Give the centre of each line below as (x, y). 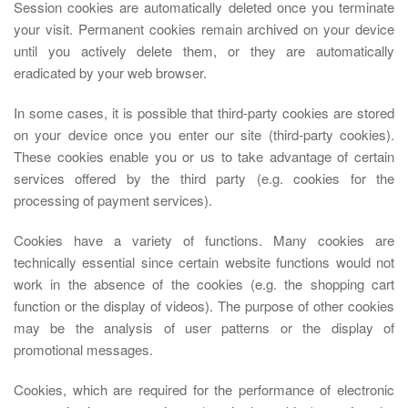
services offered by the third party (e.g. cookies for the (204, 178)
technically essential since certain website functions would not (204, 262)
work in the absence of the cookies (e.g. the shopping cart (204, 284)
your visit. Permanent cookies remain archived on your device (204, 29)
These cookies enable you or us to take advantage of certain (204, 156)
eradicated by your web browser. (110, 72)
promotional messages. (83, 349)
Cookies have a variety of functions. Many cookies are (204, 240)
